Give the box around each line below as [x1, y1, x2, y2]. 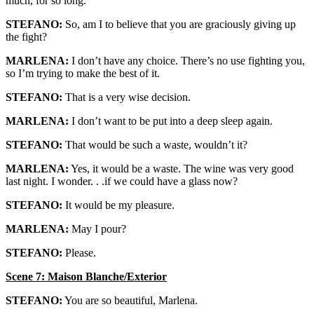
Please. [62, 247, 96, 259]
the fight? [6, 31, 47, 43]
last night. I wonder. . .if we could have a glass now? [6, 175, 238, 187]
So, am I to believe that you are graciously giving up [62, 18, 296, 30]
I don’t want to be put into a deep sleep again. [69, 115, 273, 127]
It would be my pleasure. [62, 199, 175, 211]
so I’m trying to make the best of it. [6, 67, 160, 79]
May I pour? [69, 223, 126, 235]
